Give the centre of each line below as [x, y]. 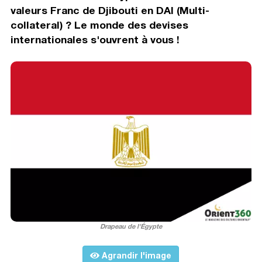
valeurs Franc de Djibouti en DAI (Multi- [110, 10]
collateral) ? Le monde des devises [99, 25]
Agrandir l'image [136, 256]
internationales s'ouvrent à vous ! [95, 39]
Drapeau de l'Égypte [131, 226]
